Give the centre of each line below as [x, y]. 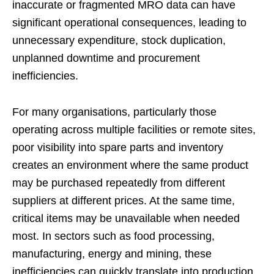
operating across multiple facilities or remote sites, [134, 130]
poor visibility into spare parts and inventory [118, 148]
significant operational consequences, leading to [129, 23]
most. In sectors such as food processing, [113, 236]
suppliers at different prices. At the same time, [124, 201]
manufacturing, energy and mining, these [112, 254]
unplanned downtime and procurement [106, 58]
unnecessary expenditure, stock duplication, [119, 41]
